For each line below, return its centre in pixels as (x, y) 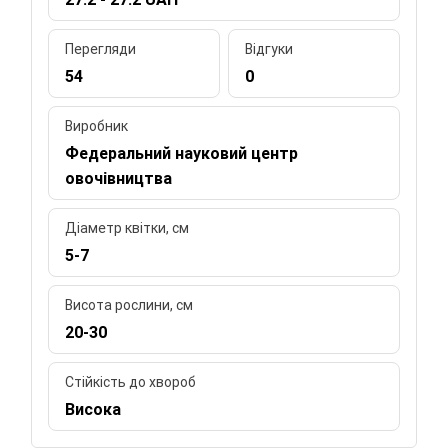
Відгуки (269, 48)
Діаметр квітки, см (127, 227)
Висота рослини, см (129, 304)
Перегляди (101, 48)
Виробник (97, 125)
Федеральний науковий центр (182, 153)
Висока (93, 409)
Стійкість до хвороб (131, 381)
